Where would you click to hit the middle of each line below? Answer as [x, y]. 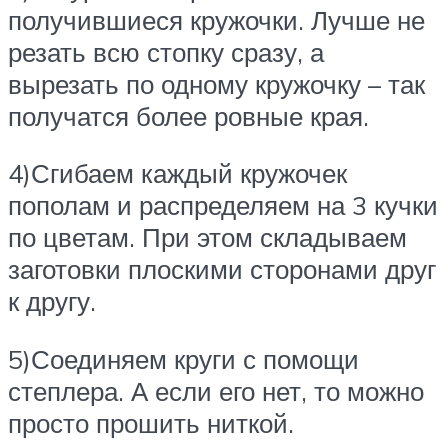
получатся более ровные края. [188, 115]
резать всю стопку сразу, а [166, 51]
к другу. [52, 301]
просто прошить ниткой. [151, 422]
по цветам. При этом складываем [207, 237]
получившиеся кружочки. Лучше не [216, 19]
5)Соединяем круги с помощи [183, 358]
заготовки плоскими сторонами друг [222, 269]
